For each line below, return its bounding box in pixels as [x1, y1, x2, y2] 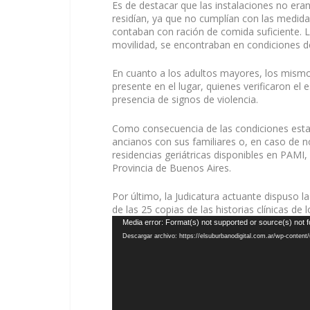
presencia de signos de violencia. [112, 93, 258, 107]
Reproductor [111, 215, 167, 229]
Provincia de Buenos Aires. [112, 161, 231, 174]
